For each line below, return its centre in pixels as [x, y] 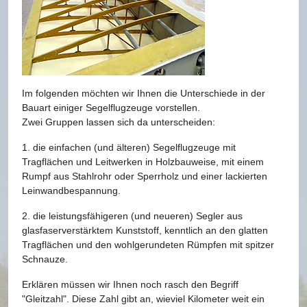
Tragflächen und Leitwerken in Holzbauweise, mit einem [143, 162]
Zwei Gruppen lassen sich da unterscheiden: [119, 122]
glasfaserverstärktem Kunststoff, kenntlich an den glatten [145, 230]
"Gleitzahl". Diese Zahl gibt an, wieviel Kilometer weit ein [143, 299]
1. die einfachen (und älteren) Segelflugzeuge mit [129, 147]
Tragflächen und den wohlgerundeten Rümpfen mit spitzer [148, 245]
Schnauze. [45, 259]
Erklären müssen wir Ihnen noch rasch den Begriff [130, 284]
